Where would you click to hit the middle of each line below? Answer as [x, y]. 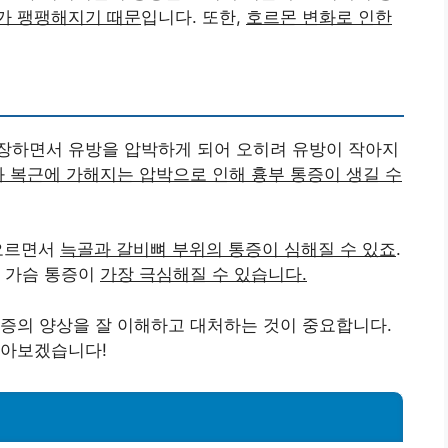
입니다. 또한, [193, 16]
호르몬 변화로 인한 [319, 16]
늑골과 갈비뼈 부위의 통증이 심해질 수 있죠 [228, 249]
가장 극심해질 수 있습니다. [203, 274]
